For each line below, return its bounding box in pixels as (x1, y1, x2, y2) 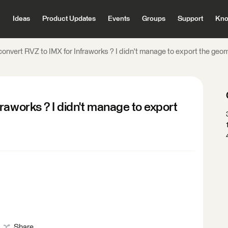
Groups (141, 15, 165, 22)
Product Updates (42, 15, 96, 22)
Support (177, 15, 203, 22)
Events (107, 15, 130, 22)
